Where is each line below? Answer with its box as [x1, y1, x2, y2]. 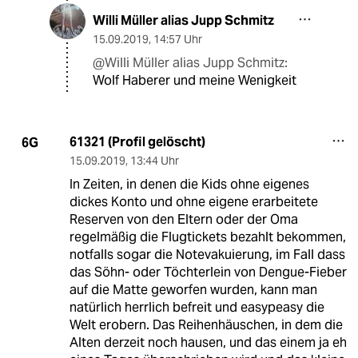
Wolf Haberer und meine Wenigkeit [93, 72, 296, 89]
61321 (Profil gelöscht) [69, 133, 205, 151]
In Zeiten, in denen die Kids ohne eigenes [69, 176, 309, 193]
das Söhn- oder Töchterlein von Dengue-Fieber [69, 264, 347, 281]
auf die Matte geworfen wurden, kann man [69, 281, 317, 299]
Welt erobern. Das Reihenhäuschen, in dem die [69, 316, 343, 334]
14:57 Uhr [153, 32, 202, 47]
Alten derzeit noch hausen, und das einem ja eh [69, 334, 347, 352]
